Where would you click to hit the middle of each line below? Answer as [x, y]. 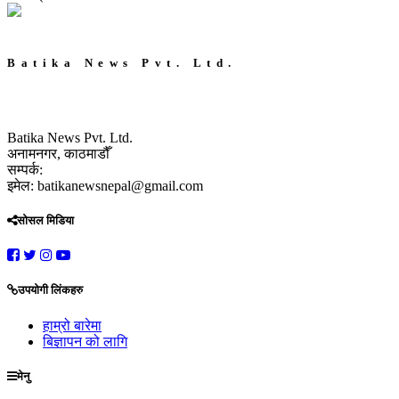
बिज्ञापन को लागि [85, 341]
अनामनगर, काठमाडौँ [58, 153]
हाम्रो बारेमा [72, 325]
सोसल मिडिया [45, 221]
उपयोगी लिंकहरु [50, 290]
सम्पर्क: [25, 169]
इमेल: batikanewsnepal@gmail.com [105, 185]
